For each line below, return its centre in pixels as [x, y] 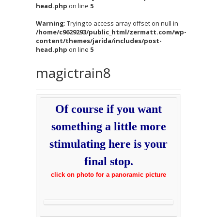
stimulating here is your [108, 144]
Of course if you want [108, 109]
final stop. [108, 161]
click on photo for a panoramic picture [108, 175]
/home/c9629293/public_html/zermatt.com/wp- [111, 32]
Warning [50, 23]
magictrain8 [73, 73]
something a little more [108, 126]
